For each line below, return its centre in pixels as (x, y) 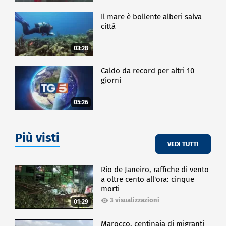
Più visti (37, 138)
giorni (111, 80)
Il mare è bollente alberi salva (152, 16)
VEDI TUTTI (183, 144)
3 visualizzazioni (135, 200)
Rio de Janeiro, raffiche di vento (155, 170)
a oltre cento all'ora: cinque (148, 179)
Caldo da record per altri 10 (148, 71)
